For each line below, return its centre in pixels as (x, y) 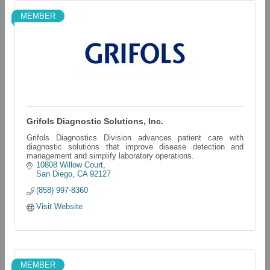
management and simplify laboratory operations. (110, 156)
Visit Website (60, 206)
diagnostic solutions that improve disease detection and (135, 147)
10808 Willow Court (70, 165)
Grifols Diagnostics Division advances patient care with (135, 138)
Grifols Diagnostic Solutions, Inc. (95, 121)
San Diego (55, 174)
